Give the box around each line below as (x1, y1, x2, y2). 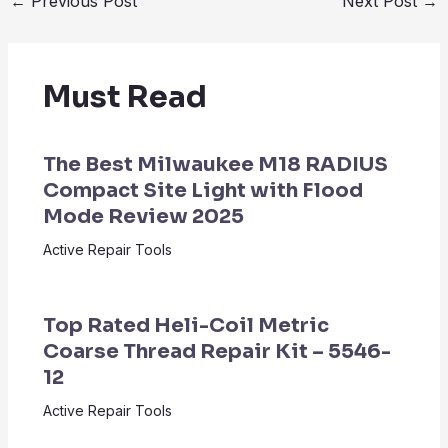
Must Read (42, 78, 207, 116)
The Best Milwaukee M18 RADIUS (42, 152, 388, 177)
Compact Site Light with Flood (42, 178, 363, 203)
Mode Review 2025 (42, 204, 244, 229)
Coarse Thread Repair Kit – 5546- (42, 339, 391, 364)
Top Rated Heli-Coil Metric (42, 313, 329, 338)
